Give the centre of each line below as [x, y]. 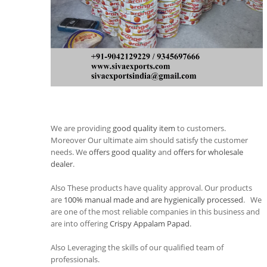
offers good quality [122, 152]
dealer [62, 164]
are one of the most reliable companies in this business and [155, 211]
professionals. [75, 259]
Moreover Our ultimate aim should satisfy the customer [149, 140]
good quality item [144, 128]
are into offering [80, 223]
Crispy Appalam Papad [150, 223]
